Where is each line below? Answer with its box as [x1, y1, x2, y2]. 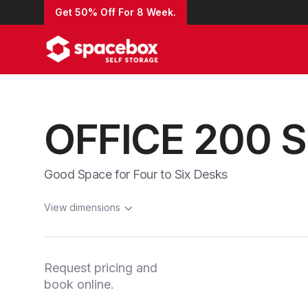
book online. [44, 277, 114, 291]
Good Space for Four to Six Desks [44, 167, 228, 181]
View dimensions [44, 201, 120, 213]
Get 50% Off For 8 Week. [55, 6, 176, 18]
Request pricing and [44, 261, 157, 275]
